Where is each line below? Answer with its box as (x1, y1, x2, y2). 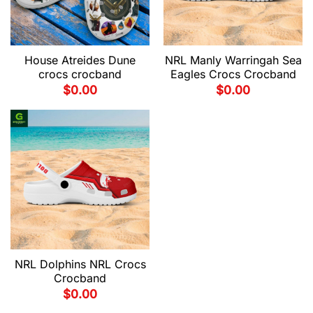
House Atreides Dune (24, 52, 136, 67)
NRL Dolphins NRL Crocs (14, 256, 146, 271)
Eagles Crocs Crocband (170, 66, 296, 81)
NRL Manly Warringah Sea (164, 52, 302, 67)
